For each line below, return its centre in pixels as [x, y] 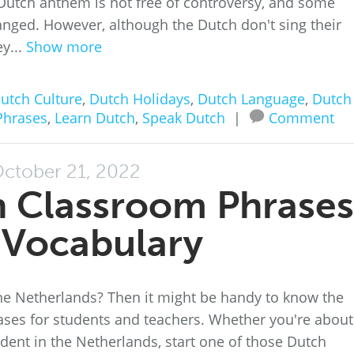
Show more [64, 47]
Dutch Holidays [139, 99]
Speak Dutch [183, 118]
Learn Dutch [94, 118]
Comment [301, 118]
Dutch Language [251, 99]
